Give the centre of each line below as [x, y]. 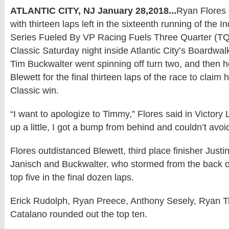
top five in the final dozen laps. [72, 177]
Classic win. [35, 90]
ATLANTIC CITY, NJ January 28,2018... [93, 11]
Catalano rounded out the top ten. [79, 214]
